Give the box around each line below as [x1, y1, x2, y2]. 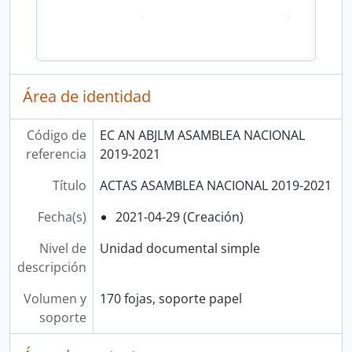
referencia [25, 145, 86, 163]
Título [52, 177, 86, 194]
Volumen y [23, 290, 86, 307]
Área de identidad [23, 86, 151, 107]
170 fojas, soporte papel [99, 290, 242, 307]
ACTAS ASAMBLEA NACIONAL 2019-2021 [99, 177, 332, 194]
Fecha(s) [37, 208, 86, 225]
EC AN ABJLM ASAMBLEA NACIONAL [99, 126, 305, 144]
